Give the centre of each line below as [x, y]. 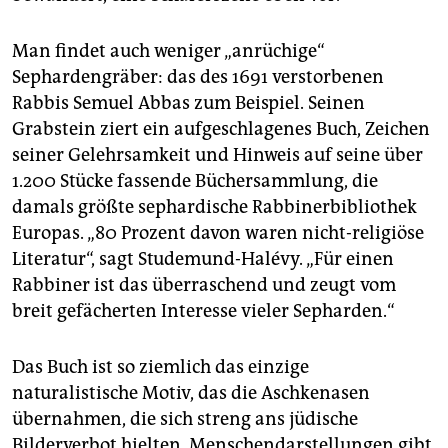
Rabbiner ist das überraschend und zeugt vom [204, 285]
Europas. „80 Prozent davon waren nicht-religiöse [218, 233]
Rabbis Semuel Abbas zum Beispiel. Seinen [188, 103]
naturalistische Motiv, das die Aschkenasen [191, 393]
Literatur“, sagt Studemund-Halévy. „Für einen [203, 259]
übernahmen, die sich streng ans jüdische [185, 419]
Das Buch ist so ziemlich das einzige [160, 367]
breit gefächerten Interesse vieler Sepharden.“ [203, 311]
